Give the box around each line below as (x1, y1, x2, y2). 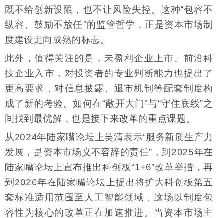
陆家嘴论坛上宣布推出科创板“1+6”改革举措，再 (5, 162, 213, 172)
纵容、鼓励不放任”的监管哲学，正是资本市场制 (5, 19, 213, 30)
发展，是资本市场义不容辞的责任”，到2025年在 (5, 146, 213, 157)
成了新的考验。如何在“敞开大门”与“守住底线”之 (5, 98, 213, 109)
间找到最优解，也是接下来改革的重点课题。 (5, 113, 196, 124)
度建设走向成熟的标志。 (5, 34, 110, 45)
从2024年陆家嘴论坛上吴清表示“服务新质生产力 (5, 131, 213, 142)
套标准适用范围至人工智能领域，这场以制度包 (5, 192, 213, 202)
